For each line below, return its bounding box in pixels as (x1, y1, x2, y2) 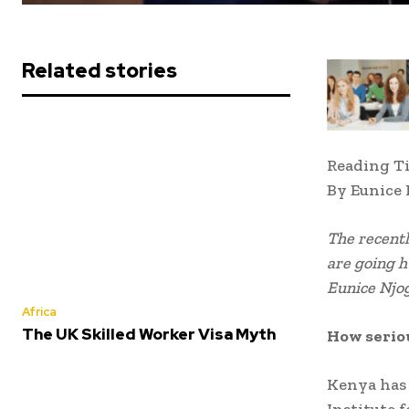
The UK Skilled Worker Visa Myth (22, 324, 276, 345)
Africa (22, 304, 57, 320)
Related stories (22, 58, 177, 85)
